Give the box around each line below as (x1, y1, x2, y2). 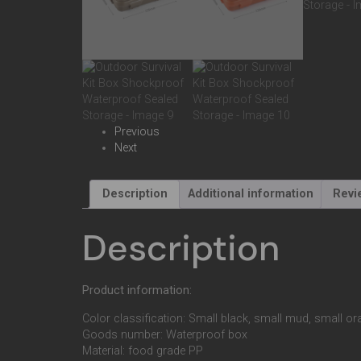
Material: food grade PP (82, 343, 203, 358)
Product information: (82, 284, 192, 298)
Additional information (187, 186, 313, 201)
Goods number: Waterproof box (82, 327, 247, 342)
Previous (114, 124, 160, 139)
